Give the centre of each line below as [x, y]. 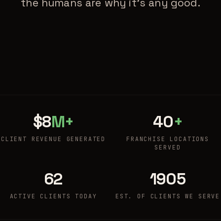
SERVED [168, 147]
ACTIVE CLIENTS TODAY [53, 196]
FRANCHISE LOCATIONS [168, 139]
